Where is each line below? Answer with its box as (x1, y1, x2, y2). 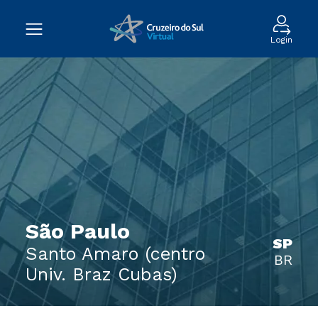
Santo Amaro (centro (26, 243, 205, 264)
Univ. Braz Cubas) (26, 264, 177, 285)
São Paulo (26, 219, 130, 243)
